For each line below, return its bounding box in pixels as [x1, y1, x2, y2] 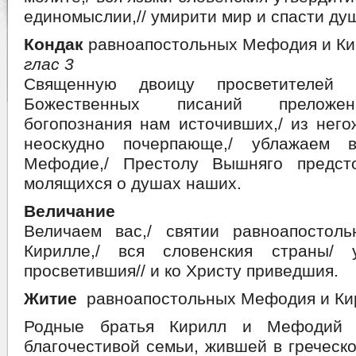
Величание [24, 202, 115, 220]
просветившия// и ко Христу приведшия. [24, 261, 339, 280]
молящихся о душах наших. [24, 174, 242, 192]
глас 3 [24, 55, 74, 73]
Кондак [24, 35, 83, 53]
